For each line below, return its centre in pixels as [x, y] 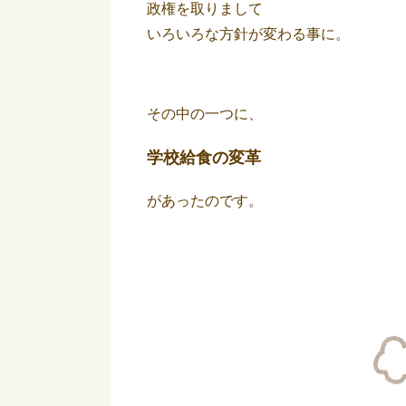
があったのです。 [205, 201]
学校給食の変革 [204, 158]
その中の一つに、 [205, 114]
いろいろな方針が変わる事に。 [248, 34]
